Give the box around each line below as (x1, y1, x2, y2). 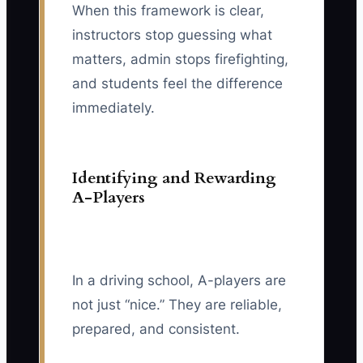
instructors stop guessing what (72, 27, 272, 44)
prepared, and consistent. (72, 321, 240, 338)
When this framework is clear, (72, 2, 264, 19)
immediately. (72, 100, 155, 117)
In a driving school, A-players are (72, 272, 286, 289)
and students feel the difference (72, 75, 283, 92)
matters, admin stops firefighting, (72, 51, 288, 68)
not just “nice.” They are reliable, (72, 297, 282, 314)
